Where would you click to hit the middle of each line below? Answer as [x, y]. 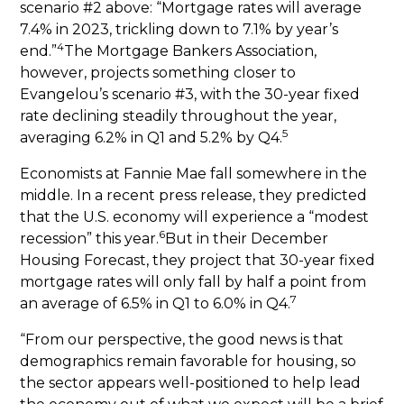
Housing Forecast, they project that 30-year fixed [198, 260]
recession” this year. [90, 239]
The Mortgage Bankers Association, [191, 51]
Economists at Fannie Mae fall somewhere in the [194, 174]
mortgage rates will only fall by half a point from [193, 282]
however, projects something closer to [158, 73]
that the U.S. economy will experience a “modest [195, 217]
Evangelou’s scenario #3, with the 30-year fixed [190, 94]
